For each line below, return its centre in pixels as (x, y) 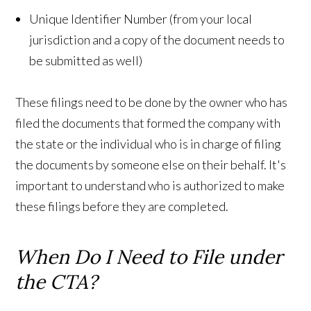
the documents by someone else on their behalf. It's (151, 164)
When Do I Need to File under (149, 257)
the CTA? (57, 281)
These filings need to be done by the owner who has (152, 102)
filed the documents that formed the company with (148, 123)
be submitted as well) (86, 60)
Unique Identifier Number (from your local (141, 18)
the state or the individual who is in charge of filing (149, 143)
